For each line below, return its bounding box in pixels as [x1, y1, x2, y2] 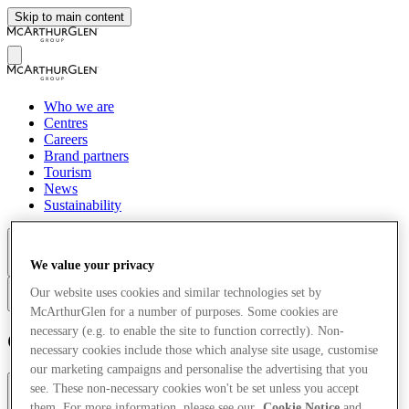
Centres [44, 115, 88, 131]
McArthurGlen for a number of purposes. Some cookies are [30, 305, 339, 320]
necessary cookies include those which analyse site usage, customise [30, 343, 379, 358]
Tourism [44, 164, 91, 180]
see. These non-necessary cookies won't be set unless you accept [30, 382, 360, 396]
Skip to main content [15, 10, 124, 24]
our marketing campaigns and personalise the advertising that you [30, 362, 369, 377]
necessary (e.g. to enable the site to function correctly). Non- [30, 324, 345, 339]
